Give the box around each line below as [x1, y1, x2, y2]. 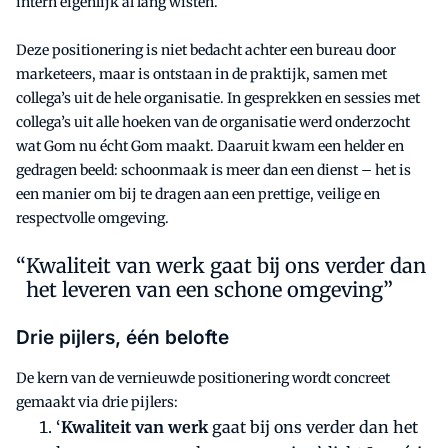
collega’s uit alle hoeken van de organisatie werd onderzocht [16, 113, 410, 132]
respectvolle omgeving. [16, 209, 169, 228]
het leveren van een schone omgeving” [26, 277, 393, 303]
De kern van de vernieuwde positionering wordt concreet [16, 369, 390, 388]
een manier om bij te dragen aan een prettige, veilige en [16, 185, 380, 204]
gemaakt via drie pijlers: [16, 393, 178, 412]
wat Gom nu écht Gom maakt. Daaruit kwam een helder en [16, 137, 404, 156]
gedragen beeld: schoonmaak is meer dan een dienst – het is [16, 161, 411, 180]
